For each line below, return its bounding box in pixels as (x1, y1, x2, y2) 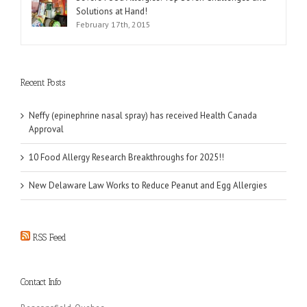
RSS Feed (33, 232, 66, 243)
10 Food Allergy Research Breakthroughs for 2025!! (29, 151, 224, 164)
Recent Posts (21, 77, 65, 88)
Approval (29, 123, 64, 136)
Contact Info (21, 277, 62, 288)
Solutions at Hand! (76, 5, 147, 18)
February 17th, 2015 (76, 19, 151, 30)
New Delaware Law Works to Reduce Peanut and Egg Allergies (29, 180, 267, 192)
